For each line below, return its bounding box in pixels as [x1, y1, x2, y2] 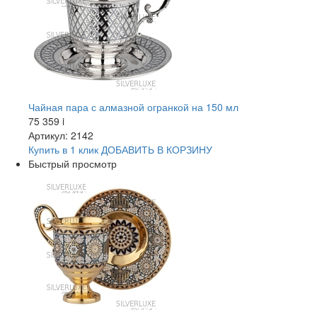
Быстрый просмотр [28, 156, 117, 171]
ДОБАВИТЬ [101, 142, 154, 156]
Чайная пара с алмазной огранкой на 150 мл [28, 100, 238, 114]
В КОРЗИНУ [154, 142, 212, 156]
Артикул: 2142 [28, 128, 93, 142]
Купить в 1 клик [28, 142, 98, 156]
